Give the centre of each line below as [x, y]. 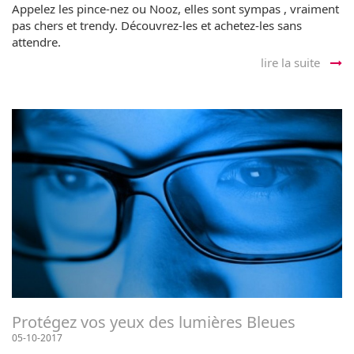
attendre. [36, 41]
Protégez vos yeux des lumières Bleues [154, 322]
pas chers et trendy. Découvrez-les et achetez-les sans [157, 25]
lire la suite [292, 62]
